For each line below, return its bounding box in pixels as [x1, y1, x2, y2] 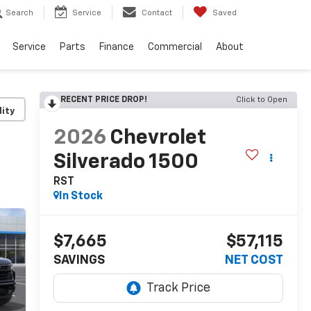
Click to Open [236, 96, 287, 104]
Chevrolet [109, 128, 206, 149]
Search [6, 9, 33, 17]
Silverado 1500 [53, 152, 199, 174]
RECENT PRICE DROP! [60, 96, 147, 104]
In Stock [58, 191, 103, 203]
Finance [99, 42, 134, 53]
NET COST [225, 254, 283, 267]
